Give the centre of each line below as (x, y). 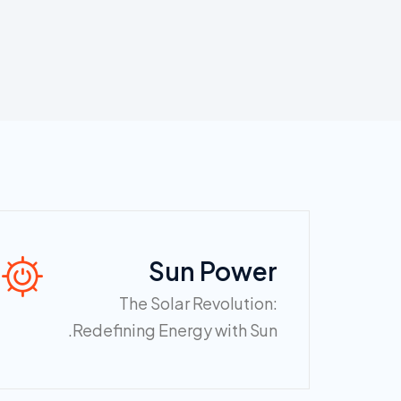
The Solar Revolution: (198, 303)
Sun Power (213, 270)
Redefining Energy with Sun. (175, 329)
